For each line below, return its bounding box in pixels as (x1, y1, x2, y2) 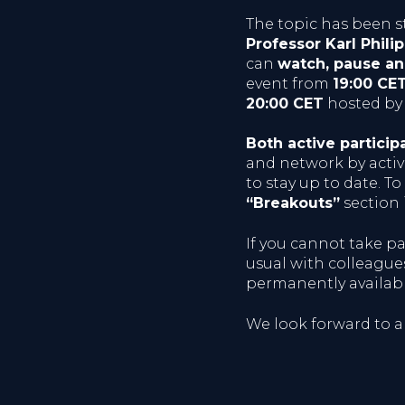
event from (246, 74, 333, 92)
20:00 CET (246, 94, 324, 112)
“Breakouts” (246, 193, 340, 212)
